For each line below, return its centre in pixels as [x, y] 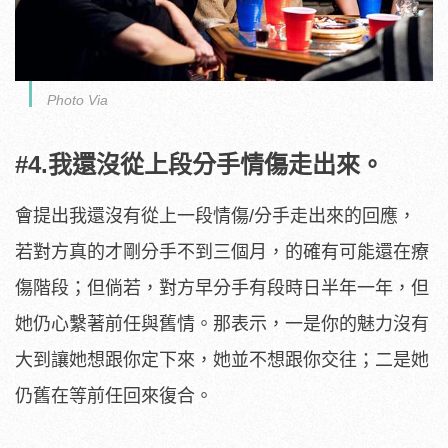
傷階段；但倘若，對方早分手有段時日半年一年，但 [222, 288]
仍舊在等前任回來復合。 [114, 396]
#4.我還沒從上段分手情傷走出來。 [199, 165]
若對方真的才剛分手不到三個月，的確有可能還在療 [222, 252]
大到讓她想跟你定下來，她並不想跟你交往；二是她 [222, 360]
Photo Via [77, 100]
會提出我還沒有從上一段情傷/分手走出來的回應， [215, 216]
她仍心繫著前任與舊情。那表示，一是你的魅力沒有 [222, 324]
